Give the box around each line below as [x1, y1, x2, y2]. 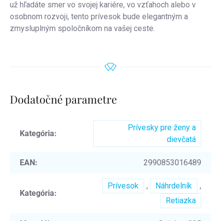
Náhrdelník [155, 181, 192, 191]
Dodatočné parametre [10, 91, 117, 107]
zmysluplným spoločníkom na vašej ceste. [10, 23, 155, 33]
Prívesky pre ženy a [128, 123, 196, 133]
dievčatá [167, 135, 196, 145]
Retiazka [166, 196, 196, 206]
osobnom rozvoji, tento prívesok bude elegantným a [10, 11, 188, 21]
